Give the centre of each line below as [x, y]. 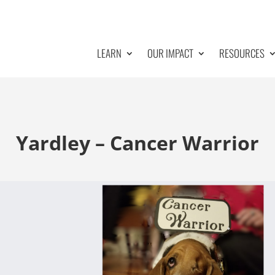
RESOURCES [242, 53]
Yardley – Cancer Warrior [137, 142]
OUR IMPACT [170, 53]
